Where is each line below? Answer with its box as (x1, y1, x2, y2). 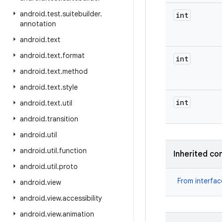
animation (62, 210, 94, 219)
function (59, 146, 87, 155)
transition (47, 114, 78, 123)
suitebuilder (62, 9, 100, 18)
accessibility (62, 194, 102, 203)
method (62, 67, 88, 76)
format (62, 51, 85, 60)
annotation (20, 19, 56, 28)
